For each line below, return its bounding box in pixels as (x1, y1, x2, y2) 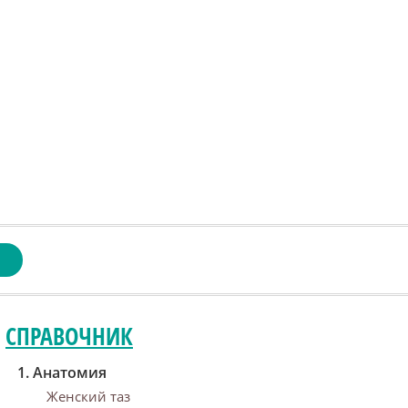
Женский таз (46, 387, 130, 405)
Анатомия (33, 362, 107, 382)
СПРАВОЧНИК (5, 320, 133, 352)
